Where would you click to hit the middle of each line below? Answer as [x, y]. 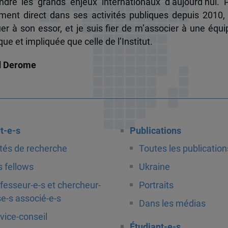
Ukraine [154, 167]
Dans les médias [172, 203]
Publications [155, 131]
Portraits [156, 185]
